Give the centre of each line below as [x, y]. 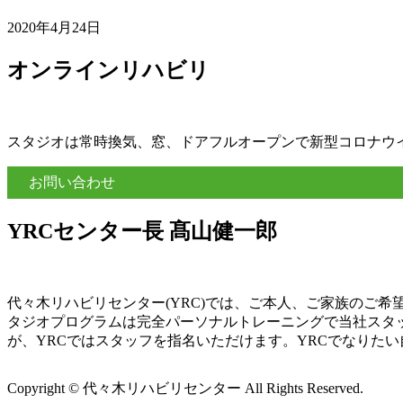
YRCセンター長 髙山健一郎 [142, 232]
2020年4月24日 [54, 27]
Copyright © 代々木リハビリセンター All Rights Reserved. [185, 389]
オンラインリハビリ [108, 70]
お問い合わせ [72, 182]
